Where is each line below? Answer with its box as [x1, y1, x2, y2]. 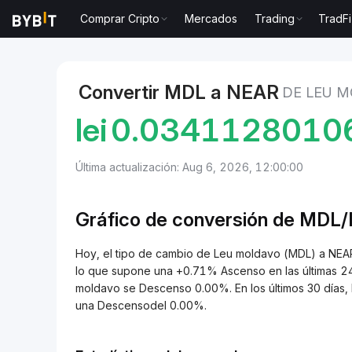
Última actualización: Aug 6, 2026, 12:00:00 [75, 160, 303, 174]
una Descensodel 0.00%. [75, 299, 207, 312]
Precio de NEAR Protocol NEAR [124, 27, 289, 40]
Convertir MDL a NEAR [79, 81, 279, 104]
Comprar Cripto [80, 12, 160, 25]
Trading [255, 12, 295, 25]
